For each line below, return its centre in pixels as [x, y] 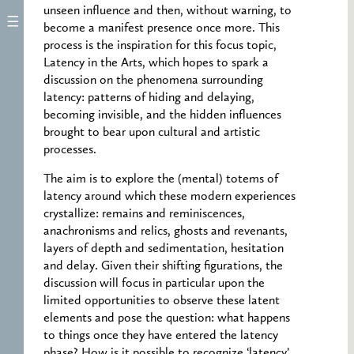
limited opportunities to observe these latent [162, 301]
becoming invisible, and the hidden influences [162, 116]
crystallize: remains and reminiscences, [144, 214]
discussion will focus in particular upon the [154, 283]
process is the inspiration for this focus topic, [160, 46]
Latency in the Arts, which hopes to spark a [156, 64]
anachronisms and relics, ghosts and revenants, [166, 231]
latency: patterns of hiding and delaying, [149, 98]
